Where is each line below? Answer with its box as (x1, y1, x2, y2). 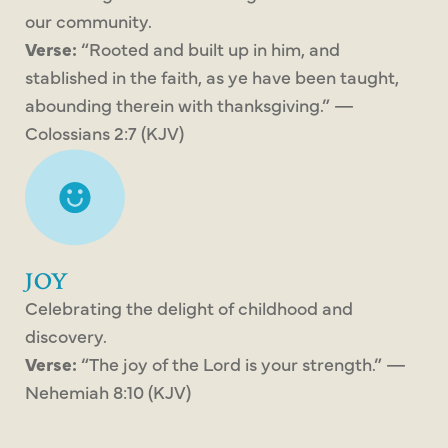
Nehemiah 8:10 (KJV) (25, 379, 191, 405)
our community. (25, 8, 152, 34)
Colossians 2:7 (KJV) (25, 120, 184, 146)
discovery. (25, 323, 107, 349)
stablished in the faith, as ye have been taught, (25, 64, 399, 90)
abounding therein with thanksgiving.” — (25, 92, 354, 118)
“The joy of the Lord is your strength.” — (77, 351, 406, 377)
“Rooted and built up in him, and (77, 36, 340, 62)
